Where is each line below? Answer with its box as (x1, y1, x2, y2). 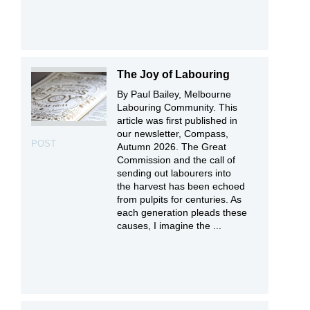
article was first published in (117, 114, 238, 126)
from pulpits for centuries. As (117, 193, 242, 205)
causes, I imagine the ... (117, 219, 222, 231)
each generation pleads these (117, 206, 248, 218)
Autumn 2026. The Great (117, 140, 227, 152)
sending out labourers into (117, 167, 232, 179)
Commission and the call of (117, 154, 236, 165)
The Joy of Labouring (117, 68, 230, 80)
